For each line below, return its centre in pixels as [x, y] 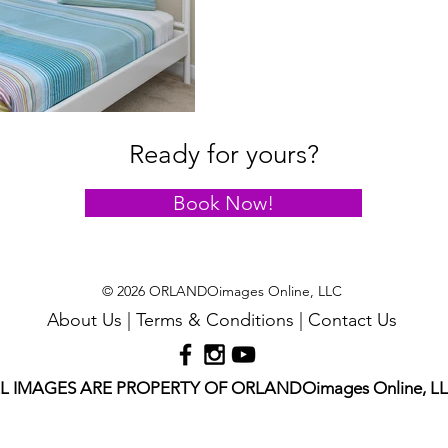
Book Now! [223, 203]
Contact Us [352, 320]
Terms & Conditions [215, 320]
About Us [84, 320]
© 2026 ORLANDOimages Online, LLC [222, 291]
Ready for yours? [224, 155]
